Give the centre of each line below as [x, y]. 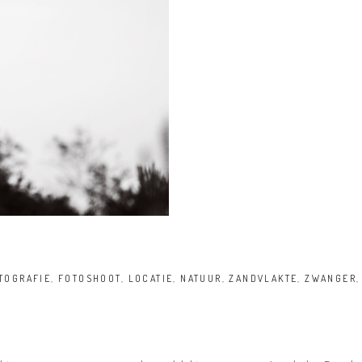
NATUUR [201, 279]
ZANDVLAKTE [263, 279]
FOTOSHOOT [90, 279]
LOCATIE [151, 279]
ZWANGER [330, 279]
